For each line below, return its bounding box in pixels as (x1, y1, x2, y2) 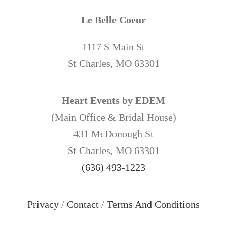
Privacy (27, 199, 59, 210)
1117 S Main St (82, 41, 145, 52)
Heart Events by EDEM (62, 95, 165, 106)
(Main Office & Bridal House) (51, 111, 176, 123)
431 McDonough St (73, 128, 154, 139)
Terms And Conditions (107, 199, 200, 210)
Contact (67, 199, 99, 210)
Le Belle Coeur (81, 14, 146, 25)
